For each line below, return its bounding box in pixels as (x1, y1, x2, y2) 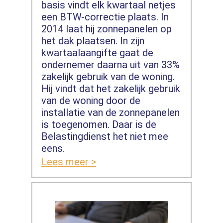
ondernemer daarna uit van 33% (41, 59, 180, 71)
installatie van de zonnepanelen (41, 107, 180, 119)
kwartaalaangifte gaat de (41, 47, 153, 59)
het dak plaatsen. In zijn (41, 35, 144, 47)
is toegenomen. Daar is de (41, 118, 156, 131)
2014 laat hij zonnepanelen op (41, 23, 172, 35)
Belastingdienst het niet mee (41, 130, 168, 143)
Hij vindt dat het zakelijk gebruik (41, 83, 180, 95)
